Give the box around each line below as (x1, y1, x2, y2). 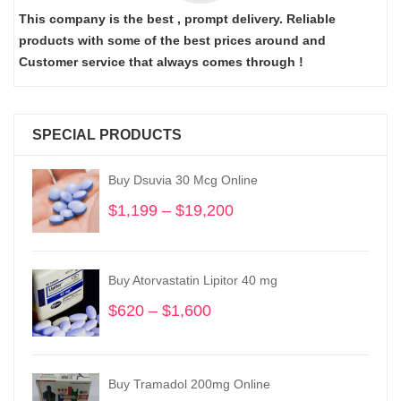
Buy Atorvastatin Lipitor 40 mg (108, 273, 277, 288)
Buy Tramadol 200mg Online (108, 377, 270, 392)
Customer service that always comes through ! (19, 55, 303, 69)
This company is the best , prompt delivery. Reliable (19, 12, 336, 26)
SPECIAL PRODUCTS (32, 127, 182, 142)
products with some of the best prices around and (19, 33, 326, 47)
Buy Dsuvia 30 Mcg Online (108, 173, 258, 187)
